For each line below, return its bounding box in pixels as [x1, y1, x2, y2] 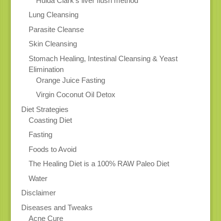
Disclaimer [21, 188, 56, 197]
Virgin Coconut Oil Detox [36, 90, 115, 99]
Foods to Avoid [28, 145, 76, 153]
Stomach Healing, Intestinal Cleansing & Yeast [28, 54, 178, 63]
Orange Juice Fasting [36, 75, 105, 84]
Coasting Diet [28, 115, 72, 124]
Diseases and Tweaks [21, 203, 93, 212]
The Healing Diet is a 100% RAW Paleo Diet [28, 159, 169, 168]
